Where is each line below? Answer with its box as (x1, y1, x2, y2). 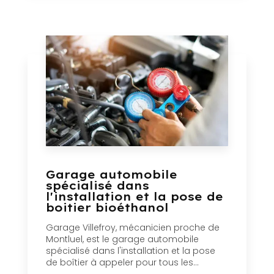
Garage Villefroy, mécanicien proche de (46, 221, 220, 234)
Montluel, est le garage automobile (46, 233, 199, 246)
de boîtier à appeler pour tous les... (46, 256, 199, 269)
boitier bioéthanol (46, 201, 169, 215)
